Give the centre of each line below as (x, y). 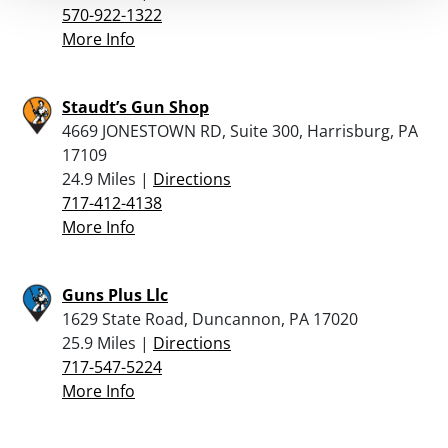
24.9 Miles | (107, 178)
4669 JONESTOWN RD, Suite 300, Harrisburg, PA (240, 130)
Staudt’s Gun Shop (135, 106)
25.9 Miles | (107, 342)
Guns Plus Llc (115, 294)
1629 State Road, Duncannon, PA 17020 (210, 318)
